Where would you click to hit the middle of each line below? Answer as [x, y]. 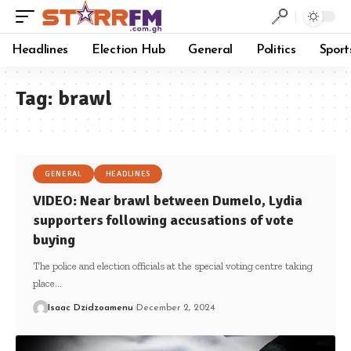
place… [47, 283]
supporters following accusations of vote [163, 220]
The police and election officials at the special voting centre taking [172, 266]
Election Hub [128, 50]
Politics [276, 50]
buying [54, 240]
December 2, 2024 [175, 308]
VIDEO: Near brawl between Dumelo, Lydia [167, 201]
